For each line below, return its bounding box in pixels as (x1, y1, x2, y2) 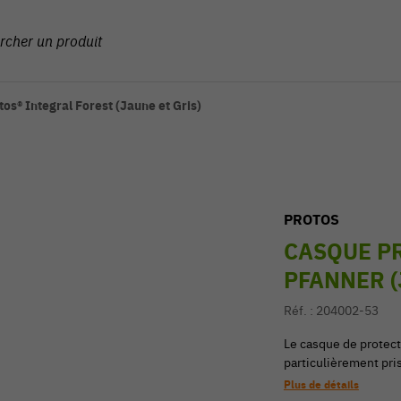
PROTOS (283, 210, 339, 228)
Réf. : (283, 303, 316, 319)
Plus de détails (283, 378, 359, 391)
